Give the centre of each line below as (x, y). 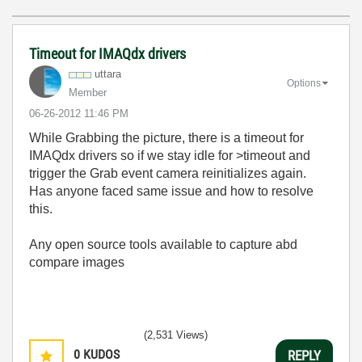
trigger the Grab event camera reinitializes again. (168, 173)
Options (304, 83)
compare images (77, 262)
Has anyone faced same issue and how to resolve (171, 191)
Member (88, 93)
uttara (108, 74)
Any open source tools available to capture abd (163, 244)
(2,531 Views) (176, 335)
